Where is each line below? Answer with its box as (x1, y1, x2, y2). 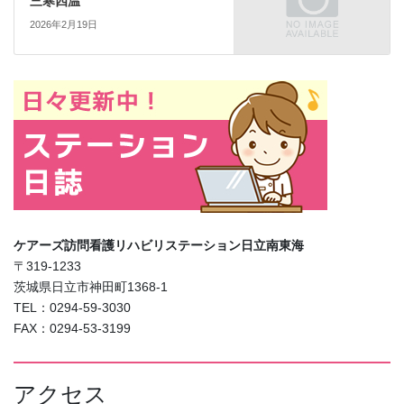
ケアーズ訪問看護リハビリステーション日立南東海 (14, 238, 304, 253)
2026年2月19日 (29, 18, 97, 30)
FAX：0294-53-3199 (14, 321, 131, 336)
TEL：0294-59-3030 (14, 300, 131, 316)
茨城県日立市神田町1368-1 (14, 280, 168, 295)
